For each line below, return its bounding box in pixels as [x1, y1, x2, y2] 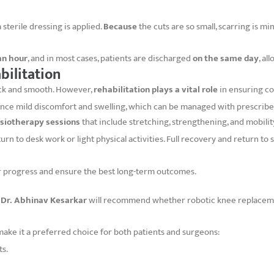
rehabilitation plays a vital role [94, 81, 218, 97]
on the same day [193, 50, 259, 66]
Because [103, 18, 137, 34]
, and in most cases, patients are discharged [28, 50, 193, 66]
